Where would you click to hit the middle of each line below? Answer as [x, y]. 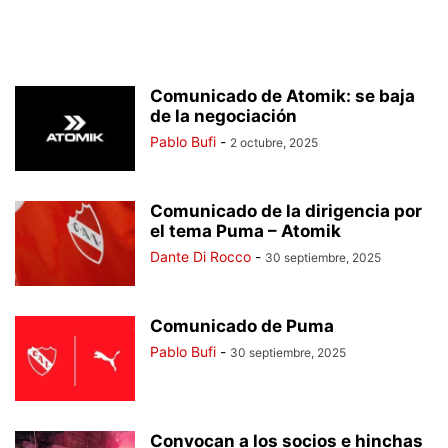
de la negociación [223, 116]
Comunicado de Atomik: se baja [282, 96]
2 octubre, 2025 [274, 142]
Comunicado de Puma [242, 326]
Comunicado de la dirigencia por [286, 211]
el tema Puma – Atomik [245, 231]
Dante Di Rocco [200, 256]
